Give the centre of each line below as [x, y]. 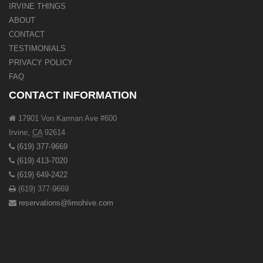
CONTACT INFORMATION [73, 95]
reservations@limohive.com [66, 203]
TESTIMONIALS [37, 49]
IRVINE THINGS [37, 6]
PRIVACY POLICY [41, 63]
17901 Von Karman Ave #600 [68, 119]
